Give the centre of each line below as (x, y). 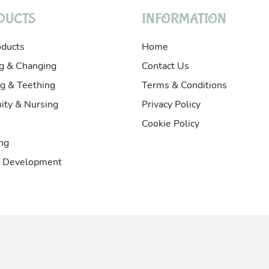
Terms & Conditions (184, 85)
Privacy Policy (171, 104)
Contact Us (165, 66)
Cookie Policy (171, 124)
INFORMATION (184, 19)
